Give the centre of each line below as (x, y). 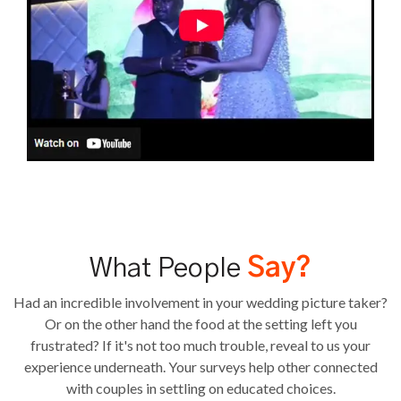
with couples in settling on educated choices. (200, 388)
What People (168, 268)
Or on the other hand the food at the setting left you (200, 323)
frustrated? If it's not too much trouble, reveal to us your (200, 345)
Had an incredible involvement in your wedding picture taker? (200, 302)
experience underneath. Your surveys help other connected (200, 366)
